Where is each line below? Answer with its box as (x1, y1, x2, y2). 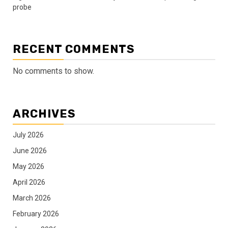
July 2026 (13, 130, 44, 139)
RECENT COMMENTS (13, 42, 135, 56)
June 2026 (13, 146, 47, 155)
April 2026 (13, 178, 45, 186)
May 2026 (13, 162, 44, 170)
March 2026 (13, 193, 51, 202)
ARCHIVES (13, 106, 76, 121)
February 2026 (13, 209, 59, 218)
